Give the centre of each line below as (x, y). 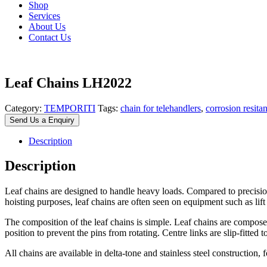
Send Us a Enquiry (42, 120)
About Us (47, 26)
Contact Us (50, 37)
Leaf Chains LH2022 (68, 83)
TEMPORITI (70, 108)
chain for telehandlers (161, 108)
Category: (24, 108)
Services (44, 15)
